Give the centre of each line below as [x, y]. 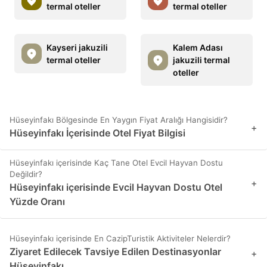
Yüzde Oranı [37, 202]
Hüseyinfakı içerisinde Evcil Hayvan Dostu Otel [116, 187]
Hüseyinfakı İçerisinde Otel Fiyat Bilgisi [97, 133]
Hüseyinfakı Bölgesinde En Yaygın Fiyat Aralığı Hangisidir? [119, 120]
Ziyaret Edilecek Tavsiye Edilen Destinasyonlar [115, 252]
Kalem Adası [198, 48]
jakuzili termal [201, 60]
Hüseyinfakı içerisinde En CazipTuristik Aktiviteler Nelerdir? [120, 239]
